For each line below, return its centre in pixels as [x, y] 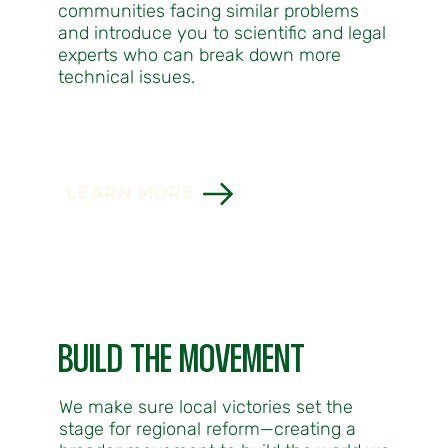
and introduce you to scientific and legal [222, 33]
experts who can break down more [200, 55]
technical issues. [127, 77]
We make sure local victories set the [205, 407]
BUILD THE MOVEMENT [182, 362]
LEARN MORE [131, 193]
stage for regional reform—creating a [207, 429]
